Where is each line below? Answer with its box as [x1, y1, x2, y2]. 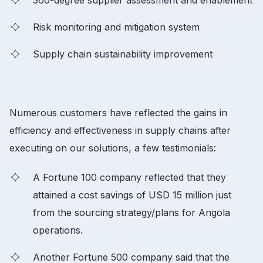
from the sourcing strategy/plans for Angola [33, 206, 230, 218]
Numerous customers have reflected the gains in [9, 106, 227, 119]
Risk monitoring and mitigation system [33, 21, 200, 33]
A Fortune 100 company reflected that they [33, 171, 226, 183]
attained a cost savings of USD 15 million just [33, 188, 231, 201]
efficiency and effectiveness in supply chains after [9, 124, 231, 136]
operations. [33, 224, 83, 236]
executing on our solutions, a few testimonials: [9, 141, 216, 154]
